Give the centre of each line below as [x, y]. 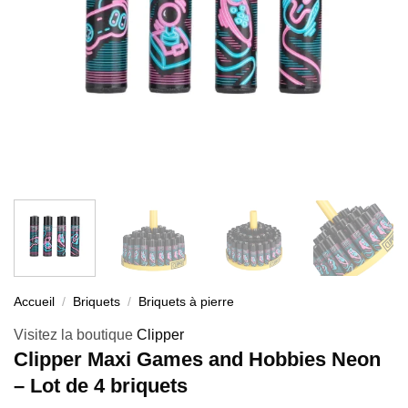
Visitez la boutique [75, 335]
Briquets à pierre [187, 302]
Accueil [34, 302]
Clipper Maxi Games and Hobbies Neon [197, 360]
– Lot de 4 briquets [101, 386]
